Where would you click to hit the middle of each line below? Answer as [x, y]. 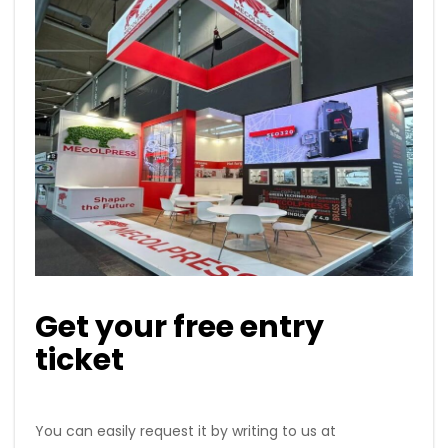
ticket [79, 359]
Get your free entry [179, 326]
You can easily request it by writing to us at [185, 430]
